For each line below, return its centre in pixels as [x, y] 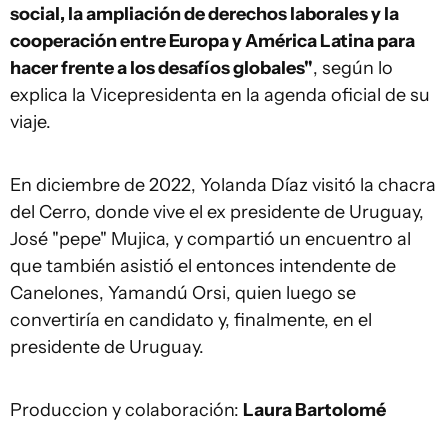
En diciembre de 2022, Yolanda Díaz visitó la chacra [223, 185]
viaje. [30, 122]
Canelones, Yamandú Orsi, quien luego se [183, 293]
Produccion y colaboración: [126, 410]
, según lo [353, 68]
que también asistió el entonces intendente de [203, 266]
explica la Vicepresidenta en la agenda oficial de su [220, 95]
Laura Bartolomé [314, 410]
